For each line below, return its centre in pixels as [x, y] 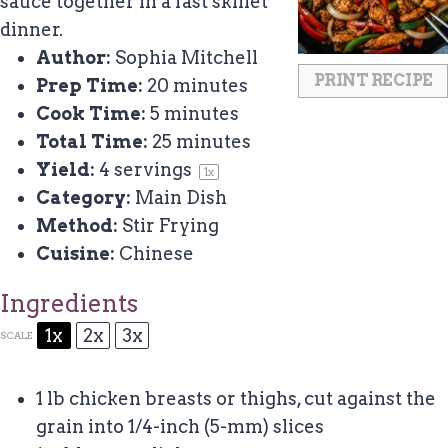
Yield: [65, 170]
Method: [77, 226]
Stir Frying [170, 226]
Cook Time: [91, 114]
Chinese [156, 254]
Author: [73, 58]
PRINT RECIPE [373, 81]
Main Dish [181, 198]
